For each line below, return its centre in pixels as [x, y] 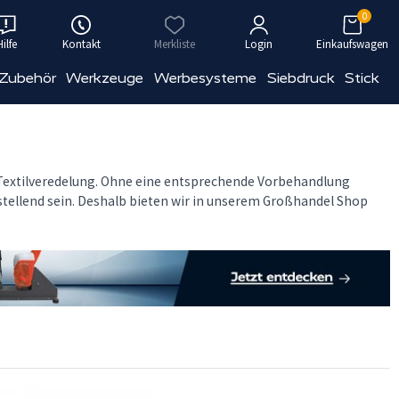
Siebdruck [301, 78]
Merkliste [175, 44]
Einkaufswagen [352, 44]
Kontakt [81, 44]
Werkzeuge [105, 78]
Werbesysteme [206, 78]
